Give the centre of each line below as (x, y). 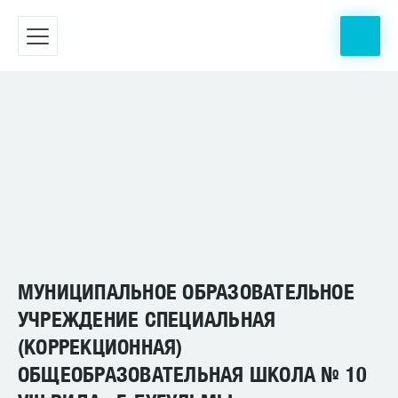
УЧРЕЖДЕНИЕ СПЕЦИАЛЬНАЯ (147, 319)
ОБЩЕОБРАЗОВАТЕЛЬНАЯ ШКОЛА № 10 (193, 374)
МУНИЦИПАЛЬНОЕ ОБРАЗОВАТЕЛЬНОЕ (186, 291)
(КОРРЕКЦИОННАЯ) (100, 346)
